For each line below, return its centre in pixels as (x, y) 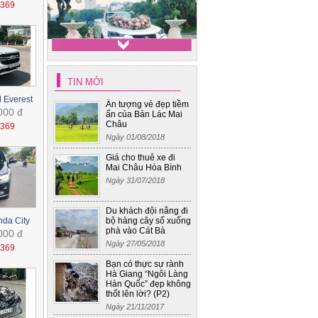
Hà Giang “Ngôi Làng (147, 274)
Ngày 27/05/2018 (135, 243)
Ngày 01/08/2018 (135, 137)
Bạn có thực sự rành (145, 264)
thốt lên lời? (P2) (138, 294)
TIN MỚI (86, 82)
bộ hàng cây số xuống (148, 221)
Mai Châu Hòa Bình (144, 168)
